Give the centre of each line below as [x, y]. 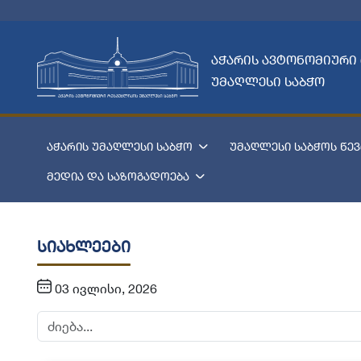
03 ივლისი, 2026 [104, 289]
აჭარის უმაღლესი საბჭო [119, 146]
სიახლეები [83, 247]
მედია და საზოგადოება [118, 176]
